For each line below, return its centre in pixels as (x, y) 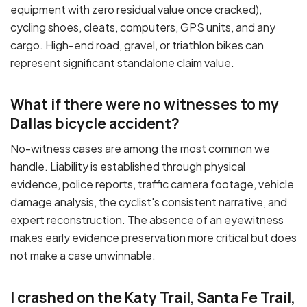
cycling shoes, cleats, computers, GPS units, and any (143, 27)
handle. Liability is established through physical (128, 166)
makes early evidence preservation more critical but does (153, 237)
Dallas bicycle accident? (95, 124)
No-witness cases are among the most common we (140, 148)
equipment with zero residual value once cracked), (136, 9)
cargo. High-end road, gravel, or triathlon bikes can (137, 45)
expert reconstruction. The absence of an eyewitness (147, 219)
